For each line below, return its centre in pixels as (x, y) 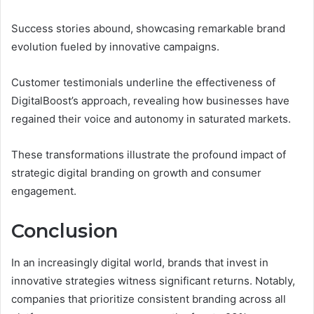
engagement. (44, 191)
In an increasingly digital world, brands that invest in (140, 262)
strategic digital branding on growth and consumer (136, 173)
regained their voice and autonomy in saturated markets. (151, 119)
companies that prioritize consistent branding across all (149, 299)
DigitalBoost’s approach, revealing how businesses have (150, 101)
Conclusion (64, 231)
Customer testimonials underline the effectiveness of (143, 83)
